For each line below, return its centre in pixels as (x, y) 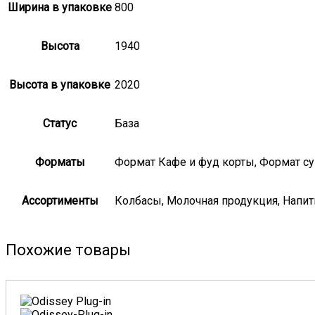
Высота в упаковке (60, 85)
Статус (60, 124)
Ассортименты (60, 201)
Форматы (60, 162)
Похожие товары (68, 250)
